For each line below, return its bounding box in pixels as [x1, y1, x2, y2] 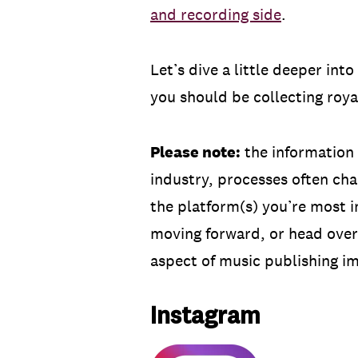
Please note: [150, 142, 241, 162]
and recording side [150, 5, 281, 25]
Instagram [150, 300, 261, 331]
